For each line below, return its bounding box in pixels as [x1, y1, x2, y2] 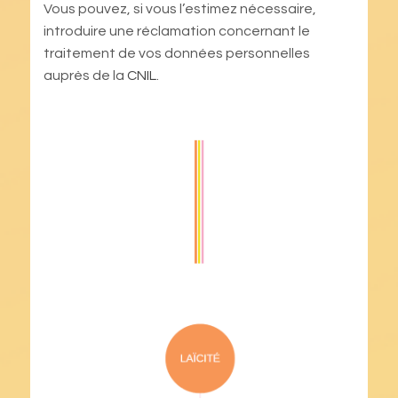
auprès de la [43, 68, 127, 83]
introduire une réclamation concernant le [43, 23, 310, 38]
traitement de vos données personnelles [43, 45, 310, 60]
